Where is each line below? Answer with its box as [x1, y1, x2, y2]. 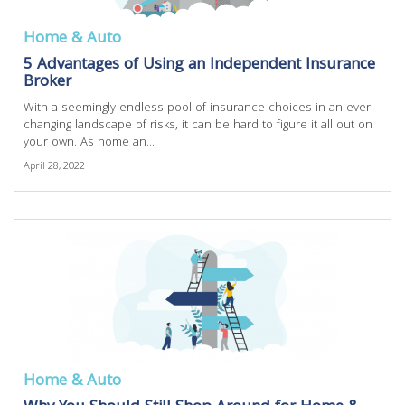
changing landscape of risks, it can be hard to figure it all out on [24, 116, 372, 136]
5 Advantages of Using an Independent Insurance [24, 52, 375, 79]
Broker [24, 70, 71, 96]
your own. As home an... [24, 133, 155, 153]
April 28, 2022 [24, 158, 85, 175]
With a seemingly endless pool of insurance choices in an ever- [24, 99, 376, 118]
